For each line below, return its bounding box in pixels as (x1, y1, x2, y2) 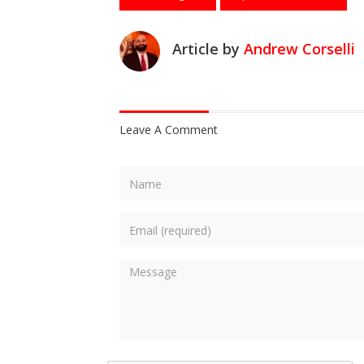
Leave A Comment (119, 122, 218, 137)
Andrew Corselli (244, 39, 355, 58)
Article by (172, 39, 244, 58)
